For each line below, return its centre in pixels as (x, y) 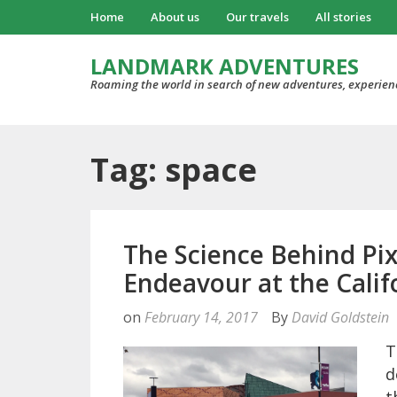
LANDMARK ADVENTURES (225, 66)
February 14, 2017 (201, 317)
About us (175, 17)
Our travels (257, 17)
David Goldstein (340, 317)
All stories (343, 17)
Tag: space (174, 170)
